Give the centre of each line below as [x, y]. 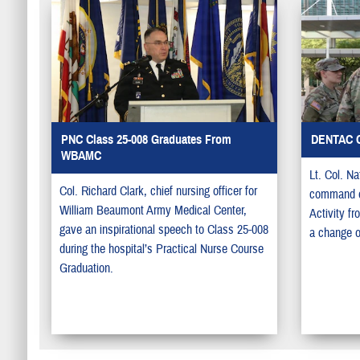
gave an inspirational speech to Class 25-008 [164, 230]
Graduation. [86, 269]
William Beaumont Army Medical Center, [153, 211]
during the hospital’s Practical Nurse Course [161, 250]
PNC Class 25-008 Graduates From [146, 140]
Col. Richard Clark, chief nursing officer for [158, 192]
